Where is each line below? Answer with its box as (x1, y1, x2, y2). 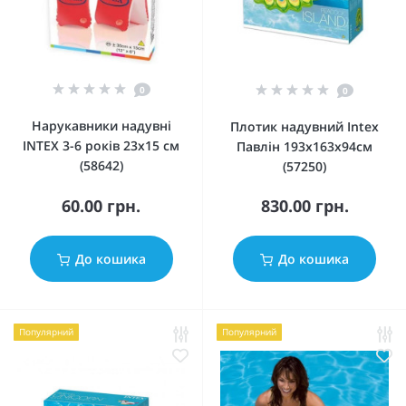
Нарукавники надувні (31, 117, 171, 134)
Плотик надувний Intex (230, 118, 379, 135)
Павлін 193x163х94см (237, 138, 372, 155)
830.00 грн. (260, 195, 349, 217)
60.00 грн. (62, 195, 140, 217)
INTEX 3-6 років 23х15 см (23, 137, 179, 154)
